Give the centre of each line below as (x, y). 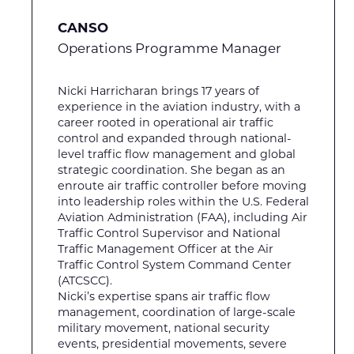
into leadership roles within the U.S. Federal (183, 202)
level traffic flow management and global (177, 154)
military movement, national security (164, 328)
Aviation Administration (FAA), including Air (183, 218)
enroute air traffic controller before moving (182, 186)
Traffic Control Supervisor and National (169, 233)
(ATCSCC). (85, 281)
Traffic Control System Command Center (175, 265)
